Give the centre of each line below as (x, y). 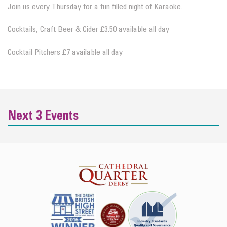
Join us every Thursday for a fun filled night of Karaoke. (95, 7)
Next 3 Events (43, 116)
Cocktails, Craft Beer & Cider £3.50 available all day (88, 30)
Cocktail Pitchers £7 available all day (65, 52)
